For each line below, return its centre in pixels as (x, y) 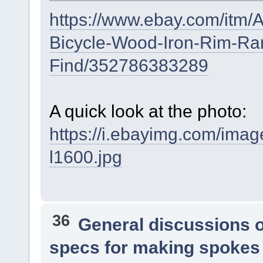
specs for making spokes (154, 247)
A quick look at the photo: (148, 111)
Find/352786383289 (129, 65)
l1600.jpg (85, 156)
